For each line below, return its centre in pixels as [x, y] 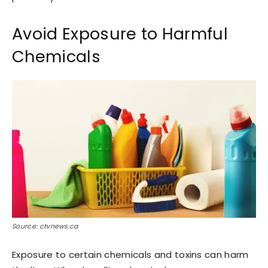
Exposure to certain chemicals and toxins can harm [130, 254]
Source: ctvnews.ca [45, 226]
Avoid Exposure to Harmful [120, 33]
